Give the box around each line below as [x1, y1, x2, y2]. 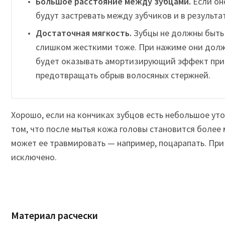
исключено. [11, 151, 57, 163]
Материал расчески [11, 209, 98, 221]
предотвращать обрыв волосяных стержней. [36, 69, 210, 81]
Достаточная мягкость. [36, 27, 132, 39]
